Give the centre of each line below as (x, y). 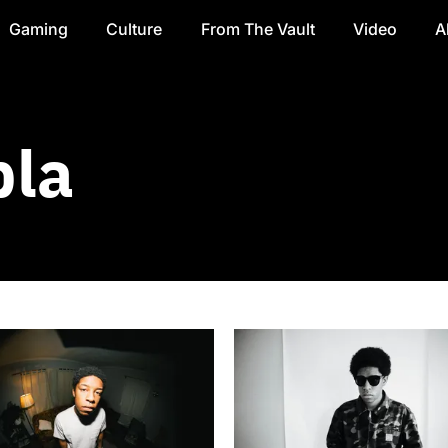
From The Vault (257, 28)
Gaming (38, 28)
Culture (134, 28)
